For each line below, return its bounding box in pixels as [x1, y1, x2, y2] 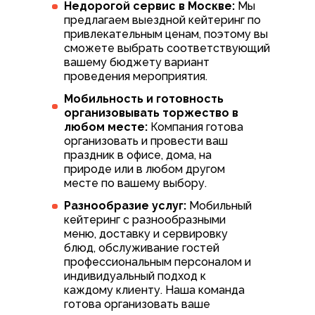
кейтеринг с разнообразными [64, 213, 226, 227]
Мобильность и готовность [64, 92, 224, 106]
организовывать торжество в [64, 106, 238, 120]
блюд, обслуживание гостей [64, 241, 219, 255]
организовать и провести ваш [64, 134, 228, 148]
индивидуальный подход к [64, 269, 206, 283]
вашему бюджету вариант [64, 56, 210, 70]
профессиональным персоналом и [64, 255, 251, 269]
